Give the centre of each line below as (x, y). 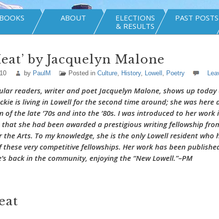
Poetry (175, 73)
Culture (107, 73)
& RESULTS (135, 26)
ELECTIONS (135, 18)
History (131, 73)
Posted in (83, 73)
